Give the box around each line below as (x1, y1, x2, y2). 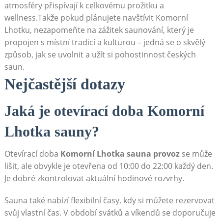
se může (179, 148, 212, 160)
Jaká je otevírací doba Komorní (4, 103, 204, 119)
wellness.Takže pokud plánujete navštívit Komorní (4, 12, 188, 24)
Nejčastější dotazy (4, 75, 125, 93)
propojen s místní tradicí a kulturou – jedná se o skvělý (4, 37, 205, 48)
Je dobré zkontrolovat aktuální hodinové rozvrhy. (4, 173, 184, 184)
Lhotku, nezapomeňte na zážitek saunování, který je (4, 25, 194, 36)
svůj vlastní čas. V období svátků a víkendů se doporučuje (4, 207, 216, 219)
